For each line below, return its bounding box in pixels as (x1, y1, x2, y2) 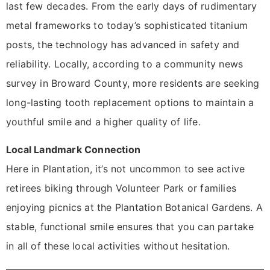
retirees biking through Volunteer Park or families (6, 182, 237, 195)
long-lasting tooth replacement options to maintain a (6, 96, 254, 108)
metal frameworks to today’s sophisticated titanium (6, 19, 248, 31)
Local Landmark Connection (6, 143, 140, 156)
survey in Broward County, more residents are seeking (6, 77, 260, 89)
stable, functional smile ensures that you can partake (6, 221, 254, 233)
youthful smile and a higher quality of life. (6, 115, 201, 128)
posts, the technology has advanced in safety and (6, 38, 240, 51)
